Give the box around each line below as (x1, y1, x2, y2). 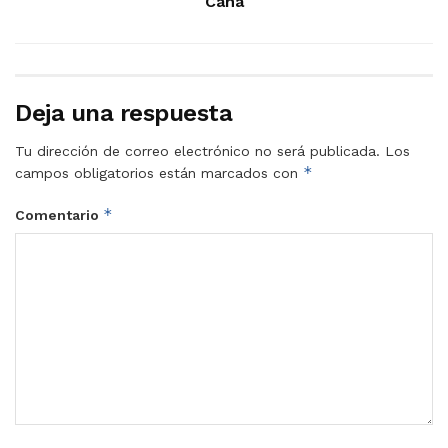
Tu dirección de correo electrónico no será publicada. (15, 142, 380, 159)
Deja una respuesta (15, 98, 233, 127)
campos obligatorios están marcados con (15, 164, 303, 181)
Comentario (15, 206, 103, 223)
